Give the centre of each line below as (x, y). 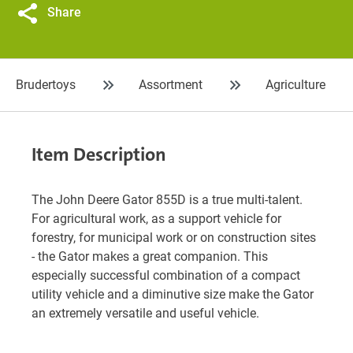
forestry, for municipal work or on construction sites (174, 238)
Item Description (99, 154)
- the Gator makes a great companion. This (150, 256)
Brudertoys (46, 85)
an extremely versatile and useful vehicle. (145, 313)
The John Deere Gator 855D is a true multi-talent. (167, 200)
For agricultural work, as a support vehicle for (156, 219)
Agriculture (295, 85)
